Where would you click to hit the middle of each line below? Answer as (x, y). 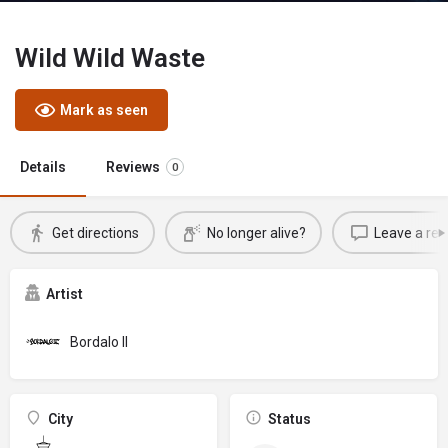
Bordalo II (99, 341)
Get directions (95, 232)
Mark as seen (104, 110)
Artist (64, 294)
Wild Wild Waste (110, 58)
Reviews (133, 167)
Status (289, 419)
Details (43, 167)
